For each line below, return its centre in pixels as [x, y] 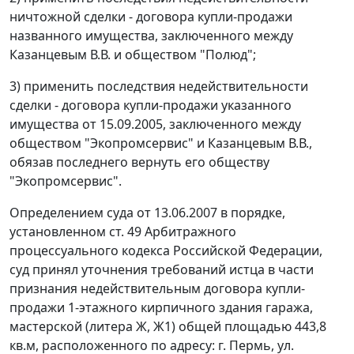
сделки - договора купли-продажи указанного [151, 105]
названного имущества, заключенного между [151, 36]
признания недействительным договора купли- [157, 289]
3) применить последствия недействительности [159, 87]
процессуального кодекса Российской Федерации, [166, 251]
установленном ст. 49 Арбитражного [123, 232]
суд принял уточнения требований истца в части [162, 270]
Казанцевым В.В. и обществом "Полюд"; [133, 55]
